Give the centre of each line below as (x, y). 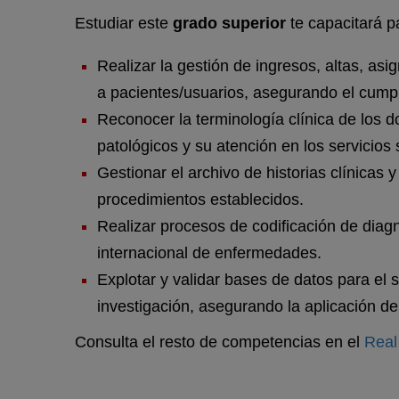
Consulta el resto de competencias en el (220, 342)
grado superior (229, 24)
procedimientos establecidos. (200, 200)
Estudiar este (124, 24)
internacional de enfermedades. (209, 253)
